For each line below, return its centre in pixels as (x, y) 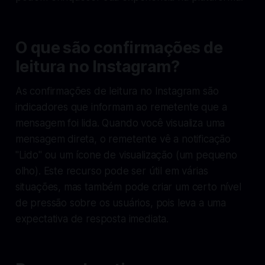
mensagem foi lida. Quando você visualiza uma (120, 123)
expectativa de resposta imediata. (92, 219)
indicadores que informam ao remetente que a (121, 107)
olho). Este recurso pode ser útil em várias (112, 171)
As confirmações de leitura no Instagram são (117, 91)
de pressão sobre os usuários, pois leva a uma (121, 203)
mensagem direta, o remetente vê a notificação (123, 139)
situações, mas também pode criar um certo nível (128, 187)
